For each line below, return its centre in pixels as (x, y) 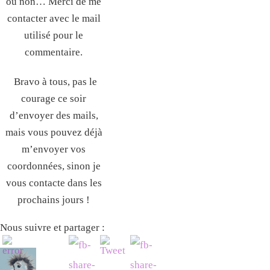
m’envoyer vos (54, 149)
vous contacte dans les (54, 183)
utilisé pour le (54, 36)
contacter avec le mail (54, 19)
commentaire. (54, 52)
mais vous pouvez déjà (54, 132)
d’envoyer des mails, (54, 115)
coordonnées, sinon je (54, 166)
